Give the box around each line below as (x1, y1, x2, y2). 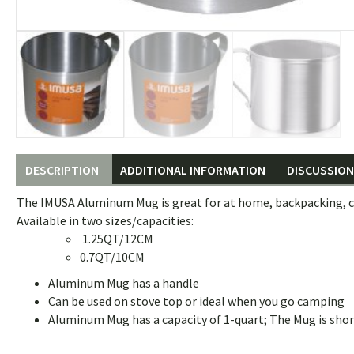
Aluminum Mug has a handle (48, 275, 199, 292)
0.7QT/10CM (80, 249, 145, 265)
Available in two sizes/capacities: (17, 213, 194, 229)
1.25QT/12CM (80, 231, 153, 247)
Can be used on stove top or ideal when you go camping (48, 293, 345, 310)
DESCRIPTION (25, 162, 99, 179)
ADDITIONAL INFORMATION (120, 162, 265, 179)
